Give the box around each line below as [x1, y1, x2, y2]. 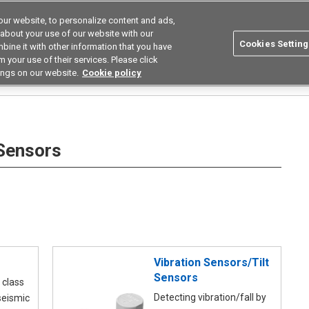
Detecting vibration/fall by [154, 292, 266, 303]
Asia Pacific [39, 17, 92, 27]
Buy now [210, 49, 248, 60]
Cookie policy [82, 68, 141, 78]
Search [254, 17, 285, 27]
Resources [103, 49, 150, 60]
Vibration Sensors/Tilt [154, 255, 269, 269]
